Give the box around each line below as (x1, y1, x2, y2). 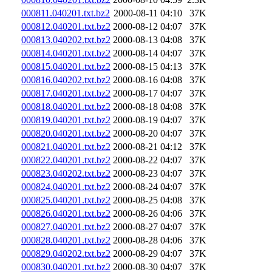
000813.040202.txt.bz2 (21, 34, 110, 45)
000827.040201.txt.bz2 (21, 221, 110, 232)
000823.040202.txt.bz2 (21, 168, 110, 178)
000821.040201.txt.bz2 (21, 141, 110, 152)
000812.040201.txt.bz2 (21, 21, 110, 32)
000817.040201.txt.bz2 (21, 87, 110, 98)
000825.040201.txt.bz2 (21, 194, 110, 205)
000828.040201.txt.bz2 (21, 234, 110, 245)
